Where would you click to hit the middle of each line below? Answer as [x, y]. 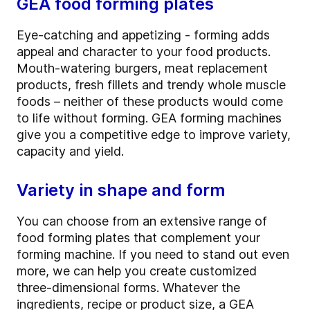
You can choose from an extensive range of [142, 221]
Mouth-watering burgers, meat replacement [142, 69]
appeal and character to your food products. [144, 52]
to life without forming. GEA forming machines [149, 118]
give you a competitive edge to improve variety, [154, 135]
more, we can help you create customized [137, 271]
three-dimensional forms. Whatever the [128, 288]
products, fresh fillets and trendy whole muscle [151, 85]
